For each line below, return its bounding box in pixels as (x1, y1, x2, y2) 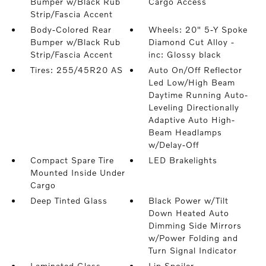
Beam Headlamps (148, 127, 223, 137)
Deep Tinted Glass (30, 195, 107, 205)
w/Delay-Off (148, 140, 199, 150)
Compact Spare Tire (30, 155, 114, 165)
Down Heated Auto (148, 208, 230, 218)
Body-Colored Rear (30, 24, 112, 34)
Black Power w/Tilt (148, 195, 229, 205)
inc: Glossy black (148, 49, 221, 59)
